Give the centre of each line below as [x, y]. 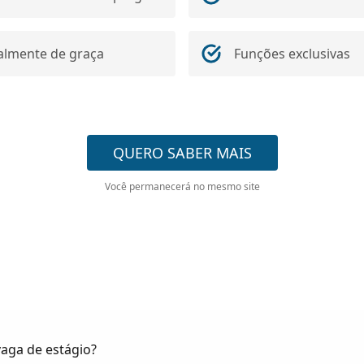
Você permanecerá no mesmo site [182, 186]
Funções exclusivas [292, 54]
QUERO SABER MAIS [182, 153]
